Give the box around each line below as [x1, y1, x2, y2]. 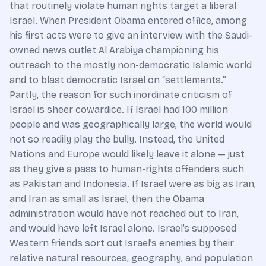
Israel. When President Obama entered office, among [9, 14, 247, 26]
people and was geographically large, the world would [9, 118, 252, 130]
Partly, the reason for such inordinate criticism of [9, 88, 232, 100]
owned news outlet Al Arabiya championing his [9, 44, 219, 56]
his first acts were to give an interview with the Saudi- [9, 29, 252, 41]
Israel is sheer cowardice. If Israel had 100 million [9, 103, 228, 115]
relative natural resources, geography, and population [9, 252, 253, 264]
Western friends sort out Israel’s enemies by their [9, 237, 234, 249]
